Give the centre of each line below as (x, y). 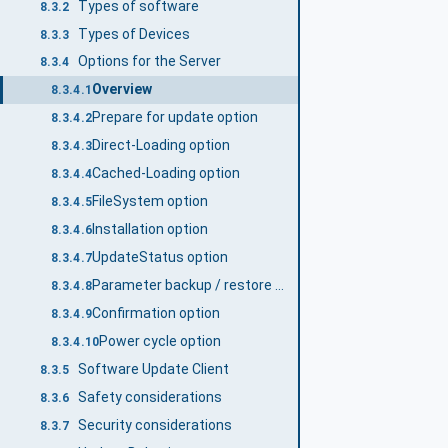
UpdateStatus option (159, 257)
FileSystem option (149, 201)
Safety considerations (150, 396)
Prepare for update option (174, 117)
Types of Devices (134, 33)
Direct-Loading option (160, 145)
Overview (121, 89)
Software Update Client (154, 368)
